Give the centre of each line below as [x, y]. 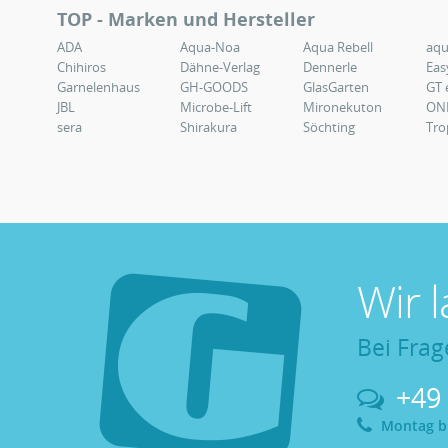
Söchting [329, 127]
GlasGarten [336, 87]
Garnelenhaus [98, 87]
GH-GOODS [214, 87]
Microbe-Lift [216, 107]
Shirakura [208, 127]
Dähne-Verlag [220, 67]
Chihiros [81, 67]
